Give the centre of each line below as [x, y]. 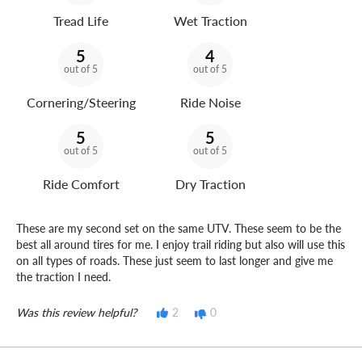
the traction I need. [63, 277]
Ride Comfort [81, 184]
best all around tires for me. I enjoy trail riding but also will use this [181, 244]
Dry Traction [210, 184]
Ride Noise [210, 103]
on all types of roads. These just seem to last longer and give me [175, 261]
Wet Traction [210, 21]
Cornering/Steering [81, 103]
